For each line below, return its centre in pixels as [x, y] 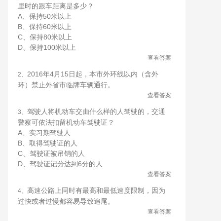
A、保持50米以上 [45, 16]
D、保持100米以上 [47, 47]
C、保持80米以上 [45, 37]
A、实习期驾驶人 [44, 133]
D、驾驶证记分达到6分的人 [60, 164]
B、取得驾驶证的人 [48, 143]
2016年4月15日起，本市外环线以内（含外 [93, 74]
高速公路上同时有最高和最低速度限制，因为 [96, 190]
